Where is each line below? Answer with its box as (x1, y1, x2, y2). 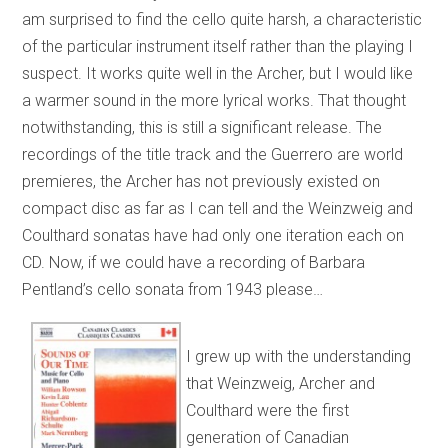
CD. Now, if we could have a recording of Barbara (22, 252, 366, 272)
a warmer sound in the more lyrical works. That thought (22, 90, 407, 110)
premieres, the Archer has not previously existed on (22, 171, 381, 191)
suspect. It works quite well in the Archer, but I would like (22, 63, 414, 83)
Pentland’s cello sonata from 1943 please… (22, 279, 324, 299)
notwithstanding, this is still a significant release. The (22, 117, 383, 137)
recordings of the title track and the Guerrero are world (22, 144, 404, 164)
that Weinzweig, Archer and (186, 373, 376, 393)
